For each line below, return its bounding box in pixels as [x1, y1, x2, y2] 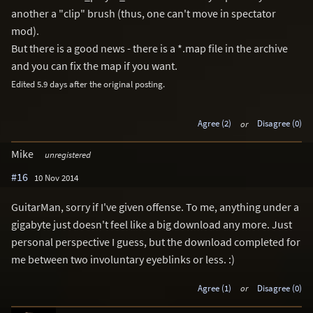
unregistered [44, 149, 91, 161]
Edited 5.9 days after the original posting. [11, 78, 165, 89]
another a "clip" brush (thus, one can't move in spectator [11, 6, 276, 20]
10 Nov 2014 [34, 172, 78, 184]
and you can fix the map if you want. [11, 58, 177, 73]
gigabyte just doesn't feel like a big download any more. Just [11, 217, 292, 232]
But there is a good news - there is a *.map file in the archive [11, 41, 288, 55]
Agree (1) [197, 282, 231, 294]
